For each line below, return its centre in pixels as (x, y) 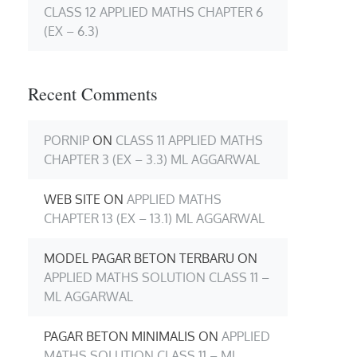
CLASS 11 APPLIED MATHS (189, 140)
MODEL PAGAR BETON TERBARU (139, 258)
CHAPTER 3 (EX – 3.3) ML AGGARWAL (152, 159)
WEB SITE (72, 199)
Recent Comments (93, 94)
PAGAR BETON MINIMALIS (120, 336)
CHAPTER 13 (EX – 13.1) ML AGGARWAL (154, 218)
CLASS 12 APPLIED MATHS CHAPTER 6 (153, 12)
